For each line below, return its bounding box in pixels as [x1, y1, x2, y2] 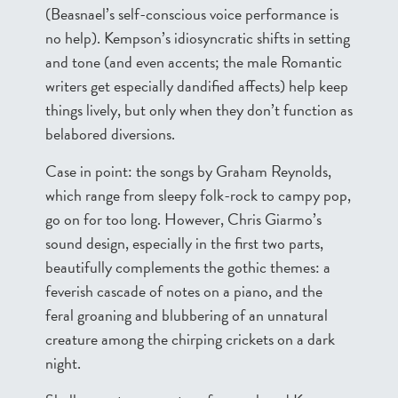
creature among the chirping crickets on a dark [45, 327, 335, 351]
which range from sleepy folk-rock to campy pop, [45, 183, 351, 207]
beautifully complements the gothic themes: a [45, 255, 330, 279]
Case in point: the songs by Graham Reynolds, [45, 159, 331, 183]
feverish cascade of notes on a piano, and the [45, 279, 322, 303]
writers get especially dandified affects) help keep [45, 74, 348, 98]
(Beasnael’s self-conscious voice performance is [45, 2, 338, 26]
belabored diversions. [45, 122, 175, 146]
